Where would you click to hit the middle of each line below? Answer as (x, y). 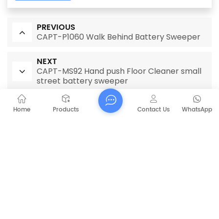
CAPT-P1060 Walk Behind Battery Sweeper (119, 37)
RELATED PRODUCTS (109, 130)
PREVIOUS (56, 28)
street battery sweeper (82, 81)
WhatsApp (197, 110)
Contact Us (153, 110)
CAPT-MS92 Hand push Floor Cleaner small (119, 71)
